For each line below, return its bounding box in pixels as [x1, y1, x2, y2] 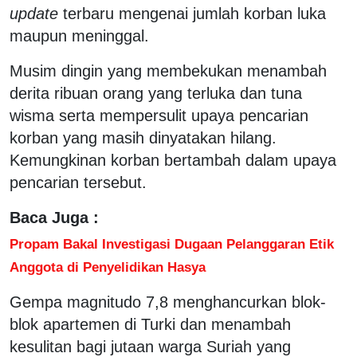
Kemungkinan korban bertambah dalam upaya [10, 151, 336, 169]
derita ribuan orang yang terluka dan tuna [10, 84, 302, 102]
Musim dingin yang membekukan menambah [10, 61, 327, 80]
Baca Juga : [10, 208, 99, 226]
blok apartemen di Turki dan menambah [10, 315, 291, 333]
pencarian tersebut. [10, 173, 147, 191]
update [10, 4, 58, 22]
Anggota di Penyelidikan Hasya [10, 258, 206, 275]
